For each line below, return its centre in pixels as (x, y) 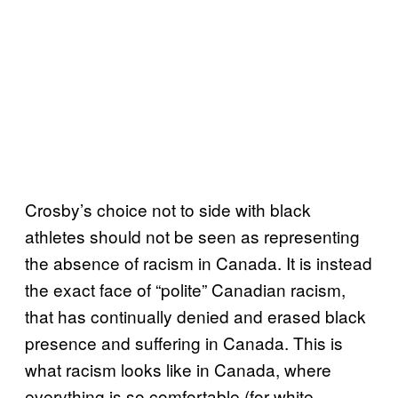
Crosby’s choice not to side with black (168, 210)
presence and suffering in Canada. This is (184, 343)
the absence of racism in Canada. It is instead (199, 263)
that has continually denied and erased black (195, 316)
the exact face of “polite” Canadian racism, (185, 290)
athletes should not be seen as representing (192, 236)
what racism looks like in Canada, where (178, 370)
